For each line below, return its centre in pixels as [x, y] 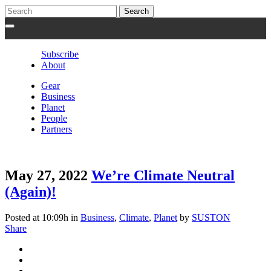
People [54, 118]
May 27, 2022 [46, 175]
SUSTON [211, 217]
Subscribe [60, 54]
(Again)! [31, 191]
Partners [57, 129]
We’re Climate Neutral [163, 175]
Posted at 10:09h [37, 217]
